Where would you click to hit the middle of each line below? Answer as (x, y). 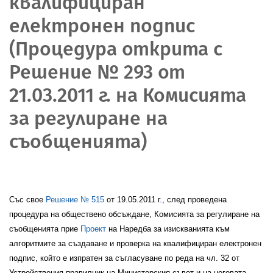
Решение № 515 (75, 199)
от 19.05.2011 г (132, 199)
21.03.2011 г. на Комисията (128, 95)
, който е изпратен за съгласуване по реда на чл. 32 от (137, 258)
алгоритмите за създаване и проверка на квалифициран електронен (135, 243)
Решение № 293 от (97, 72)
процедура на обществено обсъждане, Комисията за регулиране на (134, 214)
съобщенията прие (45, 229)
